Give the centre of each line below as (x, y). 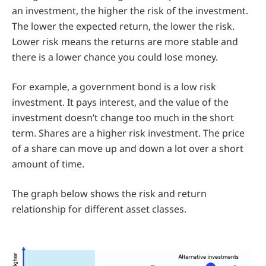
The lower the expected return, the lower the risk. (123, 26)
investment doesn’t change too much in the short (123, 118)
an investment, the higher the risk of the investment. (130, 11)
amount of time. (48, 164)
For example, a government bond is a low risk (114, 87)
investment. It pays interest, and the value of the (120, 102)
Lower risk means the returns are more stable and (125, 42)
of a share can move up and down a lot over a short (128, 149)
